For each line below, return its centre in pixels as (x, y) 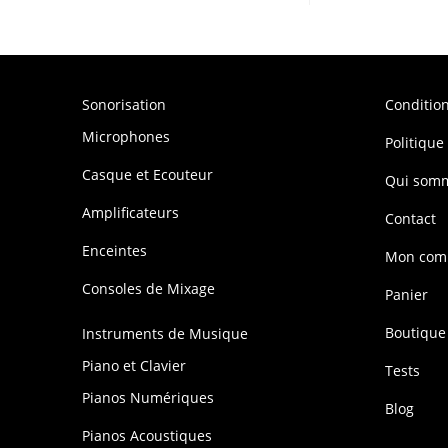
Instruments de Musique (165, 334)
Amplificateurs (131, 213)
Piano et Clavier (134, 366)
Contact (410, 219)
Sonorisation (124, 105)
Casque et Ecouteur (148, 175)
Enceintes (115, 251)
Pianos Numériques (148, 398)
